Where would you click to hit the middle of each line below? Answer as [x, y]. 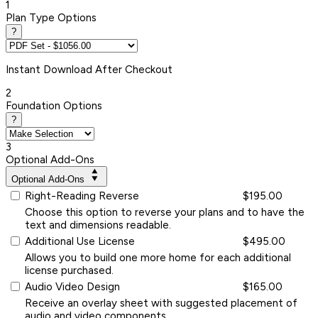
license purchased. [69, 270]
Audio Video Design [72, 286]
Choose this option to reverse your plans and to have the [165, 212]
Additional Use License [80, 241]
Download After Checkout [108, 69]
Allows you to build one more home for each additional [158, 257]
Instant [24, 69]
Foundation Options [54, 105]
